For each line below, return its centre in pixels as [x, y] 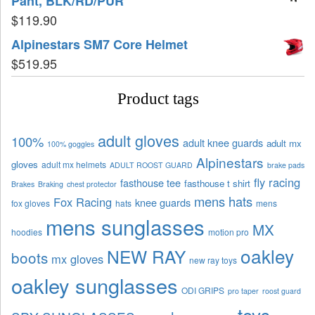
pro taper [243, 290]
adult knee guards [223, 142]
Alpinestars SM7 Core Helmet [99, 44]
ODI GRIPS [203, 290]
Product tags [158, 98]
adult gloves [139, 140]
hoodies [27, 231]
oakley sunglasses [95, 285]
